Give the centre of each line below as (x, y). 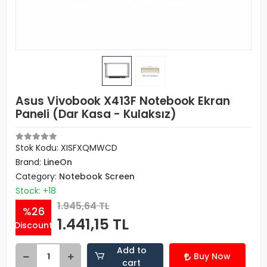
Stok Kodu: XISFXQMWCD (66, 148)
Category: (37, 176)
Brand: (30, 162)
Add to (131, 250)
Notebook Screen (97, 176)
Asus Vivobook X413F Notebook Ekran (123, 101)
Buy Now (212, 256)
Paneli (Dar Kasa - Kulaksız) (96, 114)
